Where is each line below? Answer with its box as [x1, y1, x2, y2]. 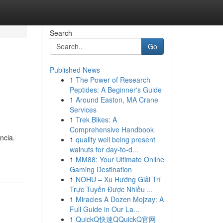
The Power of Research [75, 75, 150, 85]
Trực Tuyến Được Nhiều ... [69, 184, 153, 194]
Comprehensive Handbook [69, 124, 154, 134]
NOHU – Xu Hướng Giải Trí [75, 174, 161, 184]
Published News [49, 65, 100, 75]
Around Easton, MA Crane [75, 95, 158, 105]
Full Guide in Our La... [69, 204, 139, 214]
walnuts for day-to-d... [69, 144, 138, 154]
